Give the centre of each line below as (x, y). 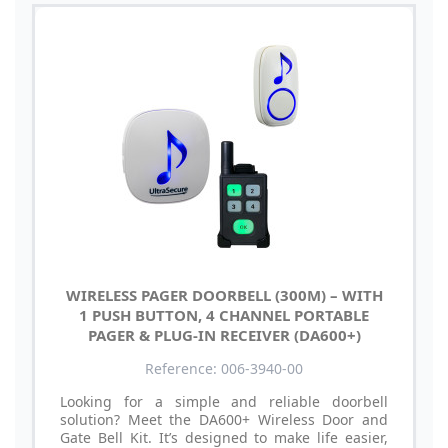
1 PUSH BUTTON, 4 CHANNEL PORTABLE (224, 314)
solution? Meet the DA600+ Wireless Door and (224, 419)
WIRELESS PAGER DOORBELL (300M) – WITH (224, 294)
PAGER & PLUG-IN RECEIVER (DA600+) (224, 334)
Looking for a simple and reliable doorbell (224, 401)
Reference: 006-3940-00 (224, 368)
